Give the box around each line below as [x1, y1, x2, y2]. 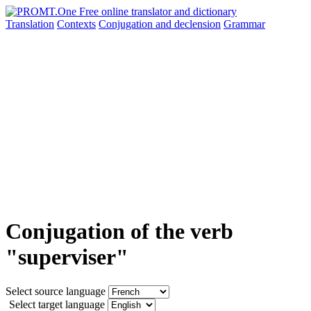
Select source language [6, 285, 106, 297]
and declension [155, 18, 221, 30]
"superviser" [6, 244, 128, 270]
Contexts [57, 18, 96, 30]
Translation [6, 18, 54, 30]
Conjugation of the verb [6, 219, 233, 244]
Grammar [224, 18, 265, 30]
